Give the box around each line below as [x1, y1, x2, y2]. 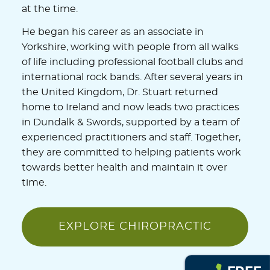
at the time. [22, 4, 78, 14]
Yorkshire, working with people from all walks [22, 42, 239, 52]
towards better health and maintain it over [22, 163, 228, 173]
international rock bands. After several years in [22, 72, 243, 83]
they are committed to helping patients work [22, 148, 242, 158]
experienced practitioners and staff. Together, [22, 133, 241, 143]
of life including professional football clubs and [22, 57, 244, 67]
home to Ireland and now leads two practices [22, 102, 240, 113]
